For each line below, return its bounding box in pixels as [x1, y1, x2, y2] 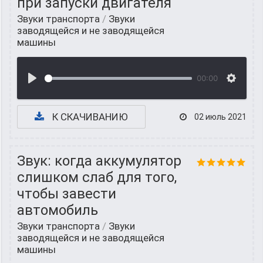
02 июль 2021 [193, 112, 247, 122]
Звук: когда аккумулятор [17, 153, 181, 169]
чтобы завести [17, 186, 116, 202]
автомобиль [17, 202, 98, 218]
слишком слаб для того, [17, 169, 177, 186]
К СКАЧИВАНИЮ [50, 111, 128, 123]
